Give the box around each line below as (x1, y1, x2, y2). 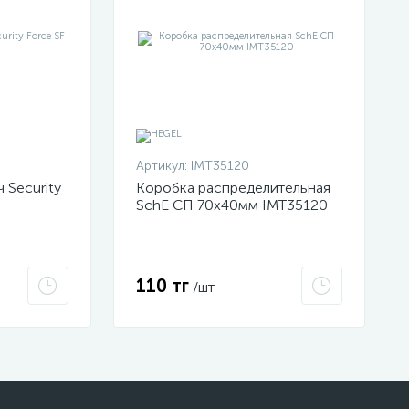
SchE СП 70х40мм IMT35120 (136, 195, 328, 214)
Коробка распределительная (136, 178, 330, 196)
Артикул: (136, 157, 187, 173)
